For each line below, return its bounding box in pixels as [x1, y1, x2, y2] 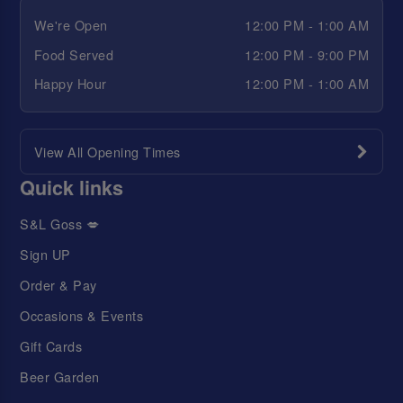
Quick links [20, 174, 124, 202]
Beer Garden [20, 367, 100, 387]
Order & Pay [20, 274, 97, 294]
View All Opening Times [33, 141, 181, 161]
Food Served [33, 44, 114, 64]
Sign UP [20, 244, 71, 264]
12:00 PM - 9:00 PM [245, 44, 370, 64]
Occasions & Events [20, 306, 144, 326]
